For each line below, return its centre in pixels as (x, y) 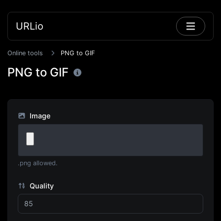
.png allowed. (38, 163)
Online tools (25, 53)
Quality (40, 186)
